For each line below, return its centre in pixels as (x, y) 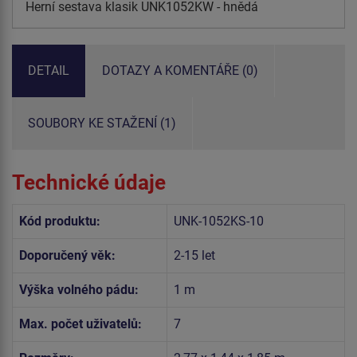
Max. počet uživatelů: (80, 324)
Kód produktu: (60, 222)
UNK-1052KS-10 (219, 222)
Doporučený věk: (67, 256)
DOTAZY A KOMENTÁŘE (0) (180, 70)
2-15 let (194, 256)
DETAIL (49, 70)
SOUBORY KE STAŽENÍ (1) (102, 123)
